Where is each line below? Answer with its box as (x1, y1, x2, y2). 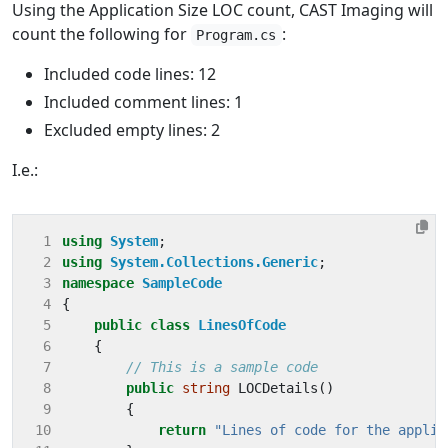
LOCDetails (237, 379, 318, 396)
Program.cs (196, 26, 277, 43)
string (181, 379, 230, 396)
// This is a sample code (125, 358, 318, 375)
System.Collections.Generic (109, 253, 318, 270)
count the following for (12, 22, 191, 45)
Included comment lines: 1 (44, 90, 243, 113)
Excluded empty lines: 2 (44, 118, 220, 141)
